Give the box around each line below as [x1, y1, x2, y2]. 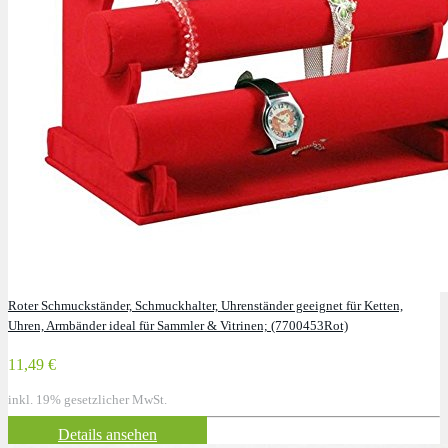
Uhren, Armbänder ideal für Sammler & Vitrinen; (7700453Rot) [8, 319, 348, 334]
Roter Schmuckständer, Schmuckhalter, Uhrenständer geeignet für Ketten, [8, 299, 403, 314]
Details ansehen [58, 426, 157, 444]
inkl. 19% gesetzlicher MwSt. [8, 392, 167, 408]
